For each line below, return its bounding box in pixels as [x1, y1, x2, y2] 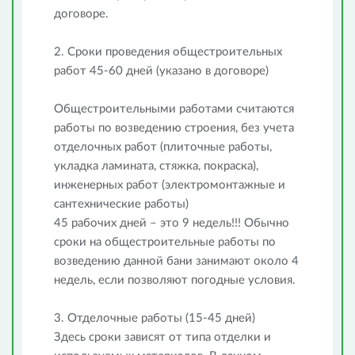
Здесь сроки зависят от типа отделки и [54, 331, 271, 343]
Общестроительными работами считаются [54, 103, 294, 115]
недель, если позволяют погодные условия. [54, 274, 296, 286]
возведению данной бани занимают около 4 [54, 255, 299, 267]
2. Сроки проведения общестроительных [54, 46, 282, 58]
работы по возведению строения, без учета [54, 122, 294, 134]
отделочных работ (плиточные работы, [54, 141, 272, 153]
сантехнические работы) [54, 198, 189, 210]
